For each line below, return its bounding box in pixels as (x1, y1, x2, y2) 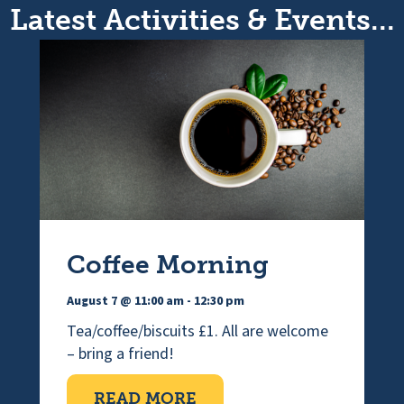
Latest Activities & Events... (9, 2, 395, 37)
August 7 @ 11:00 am (67, 291, 184, 310)
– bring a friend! (67, 342, 174, 365)
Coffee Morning (67, 249, 269, 280)
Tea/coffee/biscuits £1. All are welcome (67, 319, 328, 343)
